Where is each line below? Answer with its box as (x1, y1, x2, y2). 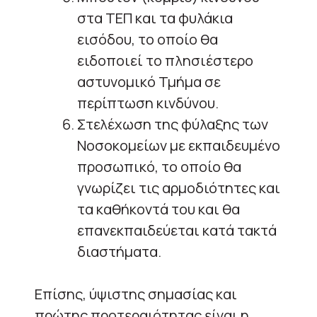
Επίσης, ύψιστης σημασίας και (35, 284, 237, 304)
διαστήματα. (77, 241, 161, 261)
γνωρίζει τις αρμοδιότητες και (77, 178, 280, 197)
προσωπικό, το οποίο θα (77, 156, 241, 176)
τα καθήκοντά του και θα (77, 199, 240, 219)
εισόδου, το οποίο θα (77, 29, 218, 49)
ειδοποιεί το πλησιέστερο (77, 50, 253, 70)
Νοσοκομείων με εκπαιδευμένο (77, 135, 280, 155)
